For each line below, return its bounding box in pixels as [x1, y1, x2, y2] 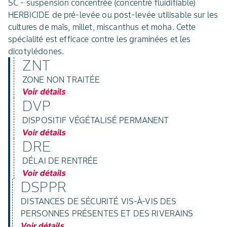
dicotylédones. [8, 46, 64, 56]
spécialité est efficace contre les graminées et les [8, 33, 191, 44]
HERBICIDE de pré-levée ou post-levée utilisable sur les [8, 9, 218, 20]
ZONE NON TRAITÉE [22, 74, 100, 85]
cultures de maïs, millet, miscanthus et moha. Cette [8, 21, 196, 32]
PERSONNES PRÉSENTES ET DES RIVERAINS [21, 208, 194, 218]
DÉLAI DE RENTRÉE [22, 155, 98, 166]
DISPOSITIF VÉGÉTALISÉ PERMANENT [22, 115, 169, 125]
